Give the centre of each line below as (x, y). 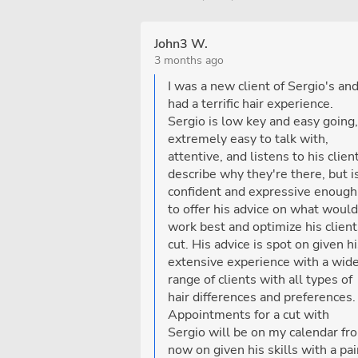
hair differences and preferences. (262, 297)
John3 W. (181, 44)
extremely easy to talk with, (248, 139)
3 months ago (189, 60)
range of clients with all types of (260, 280)
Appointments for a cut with (249, 315)
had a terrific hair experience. (251, 104)
